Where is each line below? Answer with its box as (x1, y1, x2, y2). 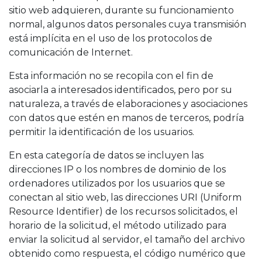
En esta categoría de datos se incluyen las (9, 150, 204, 161)
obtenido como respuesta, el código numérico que (9, 248, 246, 259)
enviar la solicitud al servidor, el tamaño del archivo (9, 234, 245, 245)
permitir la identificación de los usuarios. (9, 126, 194, 137)
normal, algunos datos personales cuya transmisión (9, 19, 246, 30)
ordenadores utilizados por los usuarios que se (9, 178, 225, 189)
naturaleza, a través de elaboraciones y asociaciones (9, 98, 247, 109)
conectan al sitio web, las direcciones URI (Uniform (9, 192, 242, 203)
